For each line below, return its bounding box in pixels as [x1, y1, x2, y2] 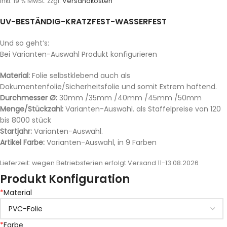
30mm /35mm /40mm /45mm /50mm [59, 93, 202, 103]
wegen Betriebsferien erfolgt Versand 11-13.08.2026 [32, 159, 199, 168]
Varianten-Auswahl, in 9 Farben [45, 137, 157, 148]
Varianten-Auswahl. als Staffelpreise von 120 [63, 104, 221, 115]
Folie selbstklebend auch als [30, 70, 130, 81]
